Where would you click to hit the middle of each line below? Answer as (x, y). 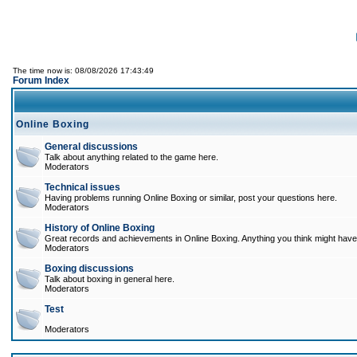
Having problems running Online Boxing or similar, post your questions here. (191, 198)
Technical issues (82, 187)
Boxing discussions (89, 269)
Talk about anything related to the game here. (131, 157)
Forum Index (41, 80)
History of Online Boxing (100, 228)
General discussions (91, 147)
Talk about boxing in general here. (110, 279)
